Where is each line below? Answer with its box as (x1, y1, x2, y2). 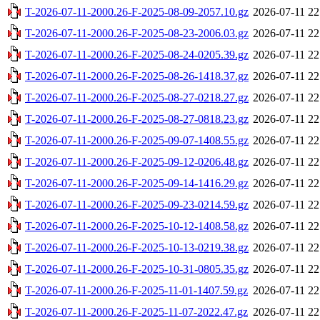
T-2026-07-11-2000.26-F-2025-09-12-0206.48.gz (25, 155, 249, 168)
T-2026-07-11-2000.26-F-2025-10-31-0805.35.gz (25, 262, 249, 275)
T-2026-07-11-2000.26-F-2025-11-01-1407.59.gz (25, 284, 248, 296)
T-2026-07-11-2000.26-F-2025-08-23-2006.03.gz (25, 26, 249, 39)
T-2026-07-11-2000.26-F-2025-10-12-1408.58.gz (25, 219, 249, 232)
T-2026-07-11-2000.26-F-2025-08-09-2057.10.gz (25, 5, 249, 18)
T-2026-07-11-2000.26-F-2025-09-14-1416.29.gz (25, 176, 249, 189)
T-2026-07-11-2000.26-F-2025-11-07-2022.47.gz (25, 305, 248, 318)
